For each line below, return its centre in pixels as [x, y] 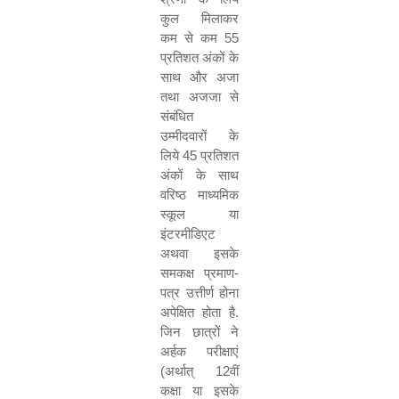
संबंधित [177, 116]
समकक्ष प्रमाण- [199, 273]
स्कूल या [199, 214]
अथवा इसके [199, 253]
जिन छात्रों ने [199, 332]
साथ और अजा [199, 77]
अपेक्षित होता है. [199, 312]
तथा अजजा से [199, 97]
